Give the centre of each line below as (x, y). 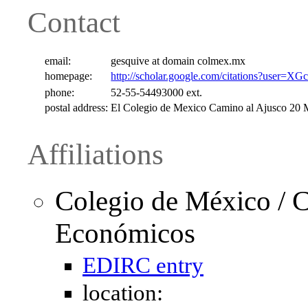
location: (123, 293)
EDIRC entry (143, 266)
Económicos (125, 233)
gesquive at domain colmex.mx (178, 60)
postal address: (77, 107)
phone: (60, 92)
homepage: (69, 76)
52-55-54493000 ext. (157, 92)
